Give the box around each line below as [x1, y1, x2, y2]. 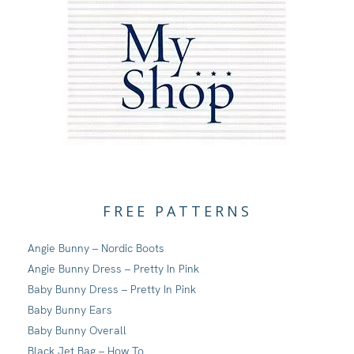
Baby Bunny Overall [28, 323, 126, 338]
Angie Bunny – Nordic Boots [28, 241, 164, 256]
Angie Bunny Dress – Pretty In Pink [28, 262, 199, 277]
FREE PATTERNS [102, 201, 252, 221]
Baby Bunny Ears [28, 303, 112, 318]
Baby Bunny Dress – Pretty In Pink [28, 282, 196, 297]
